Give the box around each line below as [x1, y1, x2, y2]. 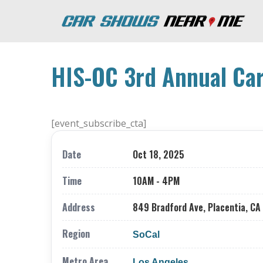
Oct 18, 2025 [133, 147, 184, 161]
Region [62, 227, 90, 241]
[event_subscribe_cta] [51, 117, 146, 130]
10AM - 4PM [133, 174, 180, 188]
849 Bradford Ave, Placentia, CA [133, 200, 261, 214]
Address [62, 200, 95, 214]
